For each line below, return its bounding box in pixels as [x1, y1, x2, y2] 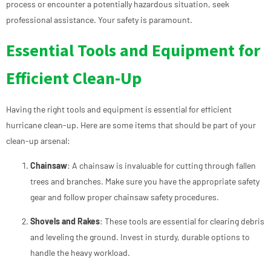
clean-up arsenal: [6, 135, 70, 146]
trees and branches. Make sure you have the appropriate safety [30, 175, 260, 186]
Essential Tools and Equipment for [6, 39, 260, 62]
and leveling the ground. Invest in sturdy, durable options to [30, 231, 250, 242]
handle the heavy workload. [30, 247, 130, 258]
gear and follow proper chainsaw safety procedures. [30, 191, 219, 202]
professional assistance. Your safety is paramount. [6, 14, 192, 25]
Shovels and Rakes [30, 215, 100, 226]
